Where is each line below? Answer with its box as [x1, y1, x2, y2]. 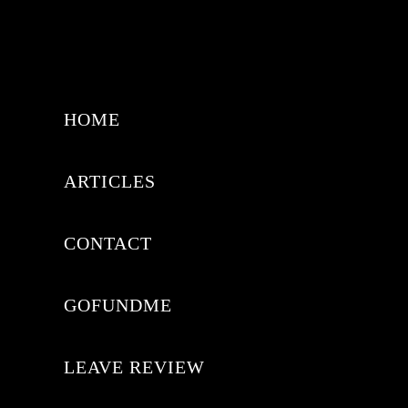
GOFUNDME [64, 295, 172, 315]
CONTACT [64, 233, 152, 253]
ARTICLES [64, 171, 156, 191]
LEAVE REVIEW [64, 357, 205, 377]
